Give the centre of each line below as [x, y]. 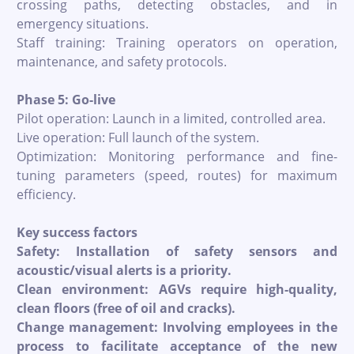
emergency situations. [83, 23]
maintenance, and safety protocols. [122, 61]
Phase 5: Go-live [66, 99]
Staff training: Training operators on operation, [177, 42]
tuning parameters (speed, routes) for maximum [177, 175]
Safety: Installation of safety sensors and [177, 251]
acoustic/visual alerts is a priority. [124, 270]
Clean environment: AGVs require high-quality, [177, 289]
